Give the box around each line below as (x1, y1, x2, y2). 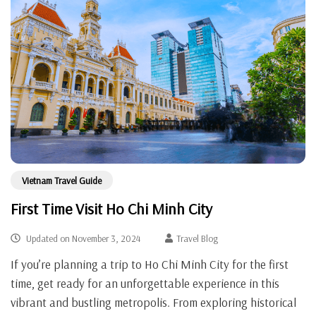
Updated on (23, 231, 72, 244)
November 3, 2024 (71, 231, 140, 244)
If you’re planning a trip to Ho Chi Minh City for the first (11, 256, 288, 272)
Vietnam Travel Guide (22, 174, 102, 186)
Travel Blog (176, 231, 219, 244)
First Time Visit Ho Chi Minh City (11, 198, 212, 219)
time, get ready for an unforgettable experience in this (11, 275, 279, 291)
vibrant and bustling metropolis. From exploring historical (11, 294, 296, 310)
